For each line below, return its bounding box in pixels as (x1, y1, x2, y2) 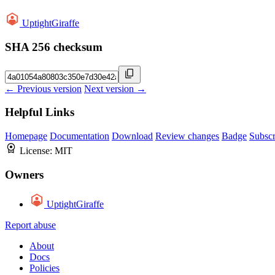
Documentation (50, 130, 109, 141)
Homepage (5, 130, 47, 141)
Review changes (155, 130, 219, 141)
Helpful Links (5, 106, 74, 119)
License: (20, 145, 55, 156)
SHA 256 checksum (5, 40, 103, 53)
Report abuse (5, 220, 56, 231)
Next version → (84, 83, 146, 94)
